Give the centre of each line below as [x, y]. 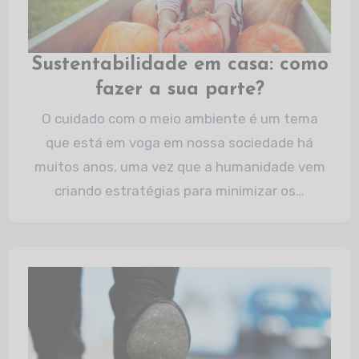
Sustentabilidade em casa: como [179, 65]
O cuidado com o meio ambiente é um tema [46, 119]
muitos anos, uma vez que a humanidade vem [179, 167]
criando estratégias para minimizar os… [179, 191]
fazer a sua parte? [179, 90]
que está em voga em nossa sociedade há [179, 143]
